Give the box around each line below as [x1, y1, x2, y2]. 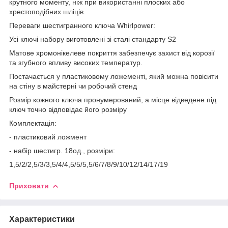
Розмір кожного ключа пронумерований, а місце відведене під [9, 95, 216, 104]
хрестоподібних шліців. [9, 7, 85, 16]
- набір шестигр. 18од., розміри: [9, 146, 115, 155]
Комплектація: [9, 119, 56, 127]
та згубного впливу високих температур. [9, 58, 142, 67]
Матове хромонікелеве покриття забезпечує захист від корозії [9, 48, 215, 57]
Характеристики [9, 214, 75, 223]
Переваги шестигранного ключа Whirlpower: [9, 21, 155, 30]
